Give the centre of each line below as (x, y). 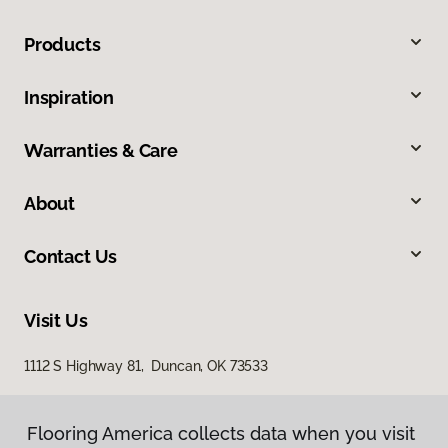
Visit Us (56, 321)
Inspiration (69, 98)
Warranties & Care (101, 151)
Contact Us (71, 257)
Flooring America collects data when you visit (221, 433)
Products (62, 45)
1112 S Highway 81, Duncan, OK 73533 (146, 366)
